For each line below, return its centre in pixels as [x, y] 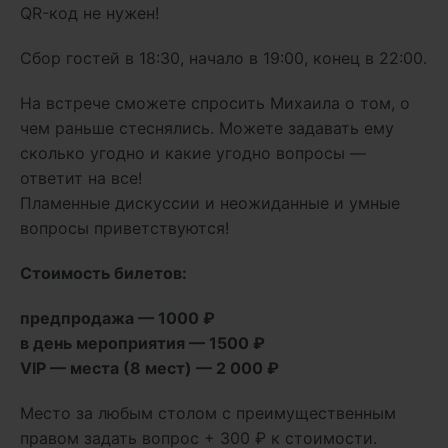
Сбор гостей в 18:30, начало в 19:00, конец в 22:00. [223, 58]
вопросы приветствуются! [124, 228]
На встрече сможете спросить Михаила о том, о [215, 103]
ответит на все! [81, 178]
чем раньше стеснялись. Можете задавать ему [207, 128]
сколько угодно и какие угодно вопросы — [193, 153]
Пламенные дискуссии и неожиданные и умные [210, 203]
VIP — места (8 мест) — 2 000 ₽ [149, 368]
